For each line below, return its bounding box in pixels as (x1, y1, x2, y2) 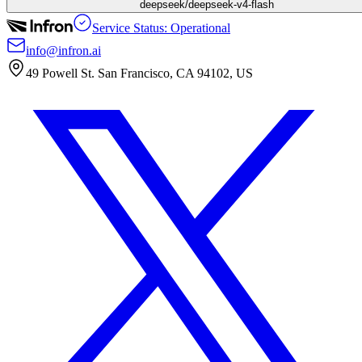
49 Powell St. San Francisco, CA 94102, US (26, 66, 253, 81)
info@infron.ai (26, 44, 101, 58)
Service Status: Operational (92, 21, 230, 36)
